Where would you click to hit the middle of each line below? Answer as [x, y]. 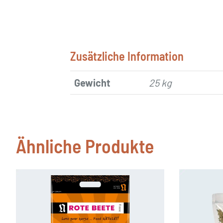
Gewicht [93, 82]
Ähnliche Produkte [85, 146]
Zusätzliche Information [127, 56]
